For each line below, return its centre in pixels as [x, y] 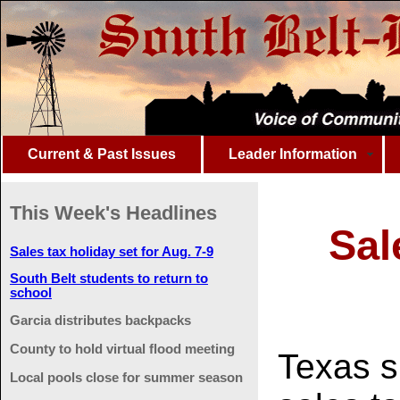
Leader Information [292, 154]
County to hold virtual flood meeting [122, 349]
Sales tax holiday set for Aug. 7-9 [112, 251]
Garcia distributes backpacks [100, 320]
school [31, 293]
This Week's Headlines [113, 212]
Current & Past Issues [101, 154]
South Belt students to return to [109, 279]
